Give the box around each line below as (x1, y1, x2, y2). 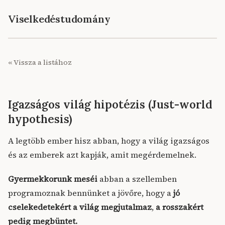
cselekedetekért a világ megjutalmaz (8, 201, 152, 212)
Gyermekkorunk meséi (8, 173, 97, 184)
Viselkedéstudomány (8, 13, 110, 25)
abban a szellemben (97, 173, 177, 184)
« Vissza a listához (8, 57, 72, 67)
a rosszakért (156, 201, 203, 212)
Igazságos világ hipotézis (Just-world (8, 97, 212, 111)
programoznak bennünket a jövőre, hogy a (8, 187, 173, 198)
